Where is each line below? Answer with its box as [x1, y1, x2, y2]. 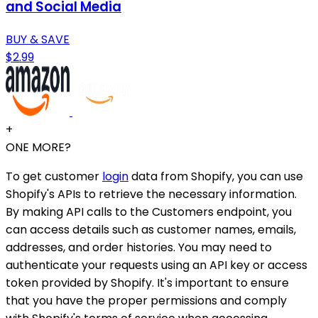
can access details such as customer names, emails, [6, 221, 296, 238]
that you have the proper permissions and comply [6, 292, 287, 309]
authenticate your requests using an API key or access [6, 256, 307, 273]
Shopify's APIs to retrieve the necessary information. [6, 185, 297, 202]
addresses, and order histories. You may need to [6, 238, 272, 256]
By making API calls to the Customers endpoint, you [6, 203, 292, 220]
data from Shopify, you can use [128, 168, 303, 185]
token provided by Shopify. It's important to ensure [6, 274, 289, 291]
